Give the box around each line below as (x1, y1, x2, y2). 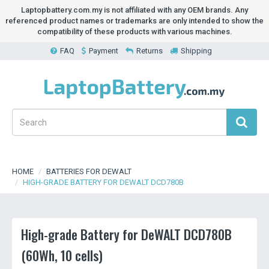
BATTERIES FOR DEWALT (46, 167, 131, 176)
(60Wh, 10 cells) (21, 246, 103, 265)
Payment (88, 46, 118, 55)
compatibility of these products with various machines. (37, 27, 232, 36)
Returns (136, 46, 163, 55)
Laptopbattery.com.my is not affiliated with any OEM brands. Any (21, 5, 248, 14)
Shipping (180, 46, 212, 55)
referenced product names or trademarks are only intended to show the (5, 16, 264, 25)
